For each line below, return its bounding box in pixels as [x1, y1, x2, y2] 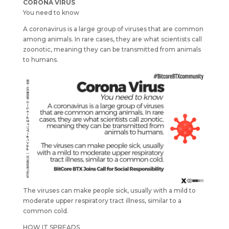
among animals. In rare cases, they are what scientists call [22, 35, 202, 43]
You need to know [22, 8, 79, 16]
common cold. [22, 207, 68, 215]
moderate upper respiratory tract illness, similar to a [22, 197, 181, 205]
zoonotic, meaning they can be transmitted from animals [22, 45, 201, 53]
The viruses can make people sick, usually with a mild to [22, 187, 196, 195]
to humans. [22, 55, 58, 63]
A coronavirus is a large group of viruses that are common [22, 25, 203, 33]
